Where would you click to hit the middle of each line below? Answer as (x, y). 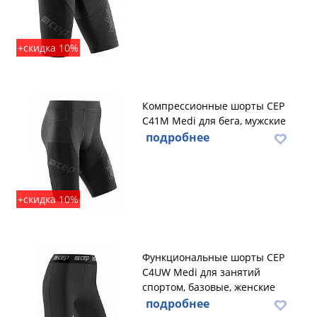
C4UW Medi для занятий (201, 272)
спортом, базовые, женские (209, 287)
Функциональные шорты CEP (213, 257)
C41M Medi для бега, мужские (214, 121)
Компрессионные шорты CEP (213, 106)
